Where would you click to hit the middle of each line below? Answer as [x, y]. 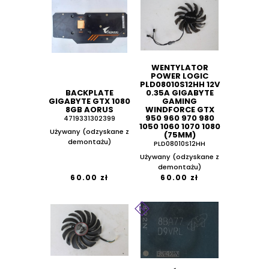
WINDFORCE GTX [180, 110]
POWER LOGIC [180, 76]
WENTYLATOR [180, 68]
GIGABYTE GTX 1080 [89, 101]
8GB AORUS [89, 110]
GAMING [180, 101]
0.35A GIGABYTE [180, 93]
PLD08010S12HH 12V [180, 85]
